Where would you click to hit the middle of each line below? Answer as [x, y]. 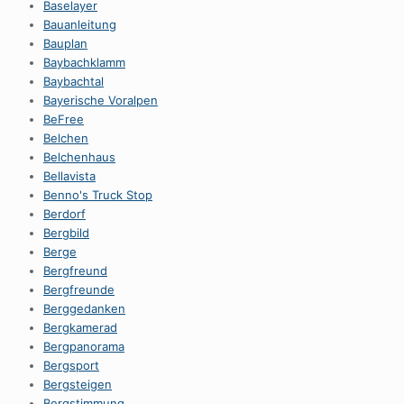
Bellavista [69, 176]
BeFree [64, 119]
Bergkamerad [80, 327]
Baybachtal [73, 81]
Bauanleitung [80, 24]
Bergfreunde [79, 289]
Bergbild [66, 233]
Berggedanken [84, 308]
